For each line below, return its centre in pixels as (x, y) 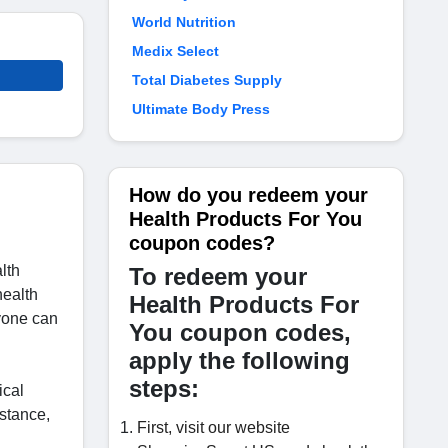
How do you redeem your (248, 195)
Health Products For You (245, 219)
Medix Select (175, 51)
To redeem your (218, 276)
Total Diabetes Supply (207, 80)
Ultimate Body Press (201, 109)
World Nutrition (184, 22)
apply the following (239, 360)
